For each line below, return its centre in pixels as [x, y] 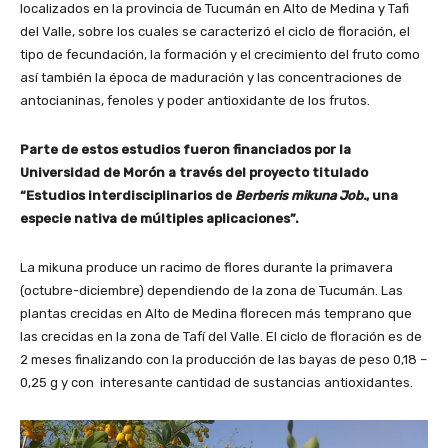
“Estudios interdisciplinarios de [127, 195]
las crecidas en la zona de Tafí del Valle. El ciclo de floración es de [221, 336]
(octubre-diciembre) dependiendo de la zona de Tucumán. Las [211, 290]
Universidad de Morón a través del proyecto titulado [194, 172]
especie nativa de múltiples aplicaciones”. [159, 218]
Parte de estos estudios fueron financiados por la [185, 149]
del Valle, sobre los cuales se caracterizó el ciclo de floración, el [215, 31]
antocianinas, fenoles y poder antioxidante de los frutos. [195, 100]
